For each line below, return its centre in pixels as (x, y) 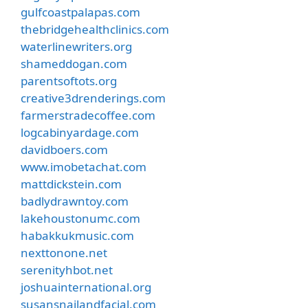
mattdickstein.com (71, 184)
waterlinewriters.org (76, 46)
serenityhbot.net (67, 269)
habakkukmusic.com (77, 235)
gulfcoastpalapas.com (80, 12)
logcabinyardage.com (80, 132)
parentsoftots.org (69, 80)
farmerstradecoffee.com (88, 115)
